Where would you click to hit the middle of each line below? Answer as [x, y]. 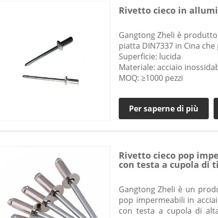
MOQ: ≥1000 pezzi [151, 78]
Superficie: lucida [150, 57]
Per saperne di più [163, 109]
